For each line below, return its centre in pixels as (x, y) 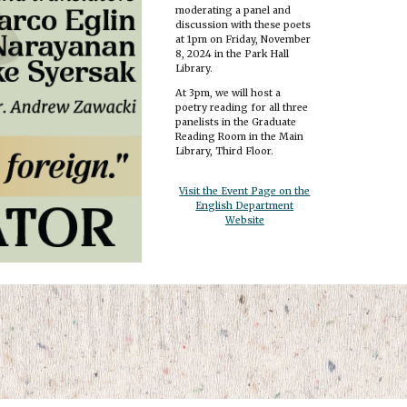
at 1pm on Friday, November (243, 39)
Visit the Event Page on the (245, 191)
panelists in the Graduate (236, 122)
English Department (245, 205)
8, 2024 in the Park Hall (233, 54)
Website (244, 220)
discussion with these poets (243, 25)
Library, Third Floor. (225, 151)
